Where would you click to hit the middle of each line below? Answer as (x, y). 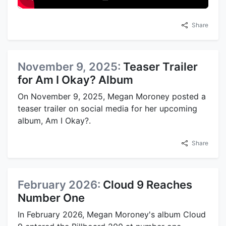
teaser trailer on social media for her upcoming (107, 109)
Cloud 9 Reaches (148, 185)
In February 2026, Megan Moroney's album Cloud (112, 215)
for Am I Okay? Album (75, 80)
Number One (51, 198)
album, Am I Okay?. (54, 121)
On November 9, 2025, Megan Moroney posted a (112, 97)
